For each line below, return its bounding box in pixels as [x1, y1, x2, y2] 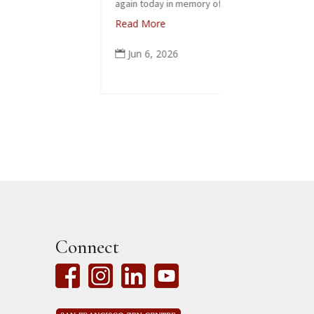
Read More [6, 16, 57, 30]
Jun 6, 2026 [18, 46, 69, 60]
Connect [55, 235, 119, 259]
